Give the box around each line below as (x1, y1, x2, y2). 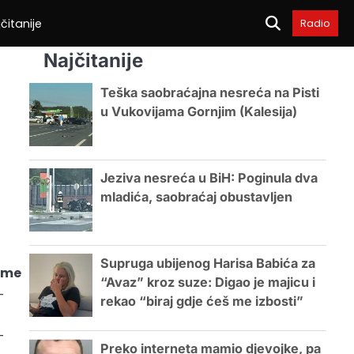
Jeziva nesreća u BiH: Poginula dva (100, 170, 318, 186)
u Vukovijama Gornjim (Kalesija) (100, 104, 297, 119)
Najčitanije (43, 49, 143, 72)
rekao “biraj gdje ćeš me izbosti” (100, 293, 303, 309)
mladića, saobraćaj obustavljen (100, 189, 292, 205)
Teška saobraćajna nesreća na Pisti (100, 85, 319, 100)
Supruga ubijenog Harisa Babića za (100, 255, 315, 271)
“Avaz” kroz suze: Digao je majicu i (100, 274, 315, 290)
